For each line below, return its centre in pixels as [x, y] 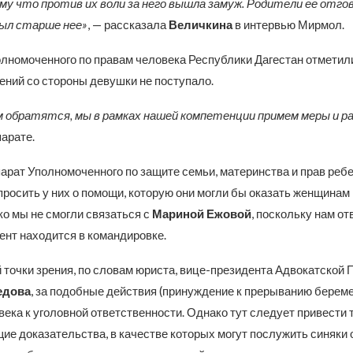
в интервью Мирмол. [288, 24]
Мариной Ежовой [201, 214]
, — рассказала [128, 24]
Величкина [200, 24]
